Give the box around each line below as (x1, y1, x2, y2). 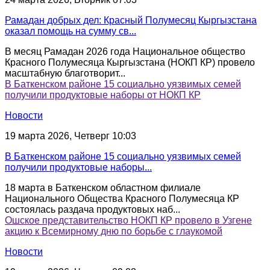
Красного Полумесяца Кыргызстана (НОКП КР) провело (5, 57, 255, 67)
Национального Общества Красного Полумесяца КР (5, 193, 239, 204)
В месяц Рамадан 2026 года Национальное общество (5, 46, 245, 57)
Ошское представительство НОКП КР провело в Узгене (5, 215, 252, 225)
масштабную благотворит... (5, 67, 125, 78)
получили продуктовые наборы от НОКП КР (5, 89, 201, 100)
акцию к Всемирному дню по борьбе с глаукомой (5, 225, 222, 236)
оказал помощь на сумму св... (5, 25, 136, 36)
